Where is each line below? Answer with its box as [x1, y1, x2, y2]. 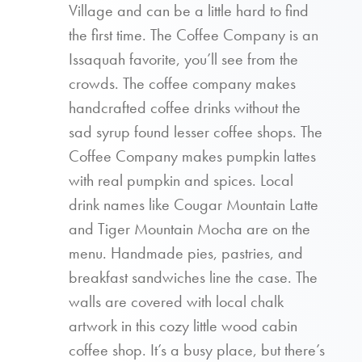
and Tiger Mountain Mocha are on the [69, 218, 310, 239]
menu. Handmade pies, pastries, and [69, 242, 303, 263]
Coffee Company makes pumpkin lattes [69, 145, 316, 166]
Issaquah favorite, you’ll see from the [69, 48, 298, 69]
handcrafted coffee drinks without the [69, 97, 301, 118]
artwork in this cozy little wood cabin [69, 315, 297, 336]
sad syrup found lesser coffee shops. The [69, 121, 322, 142]
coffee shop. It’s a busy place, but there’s [69, 339, 325, 360]
